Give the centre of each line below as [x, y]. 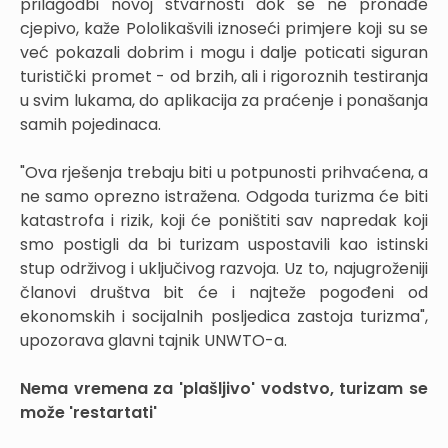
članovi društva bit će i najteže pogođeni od [224, 292]
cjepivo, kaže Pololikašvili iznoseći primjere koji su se [224, 28]
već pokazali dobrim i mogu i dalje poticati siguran [224, 52]
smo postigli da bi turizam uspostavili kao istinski [224, 244]
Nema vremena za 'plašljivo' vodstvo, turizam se [224, 388]
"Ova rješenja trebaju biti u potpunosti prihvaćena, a [224, 172]
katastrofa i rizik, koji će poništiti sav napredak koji [224, 220]
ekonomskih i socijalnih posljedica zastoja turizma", [224, 316]
